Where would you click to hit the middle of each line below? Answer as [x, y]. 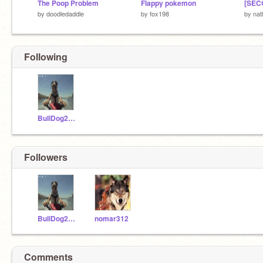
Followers [46, 157]
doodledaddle [65, 13]
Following [46, 57]
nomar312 [112, 218]
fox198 [159, 13]
